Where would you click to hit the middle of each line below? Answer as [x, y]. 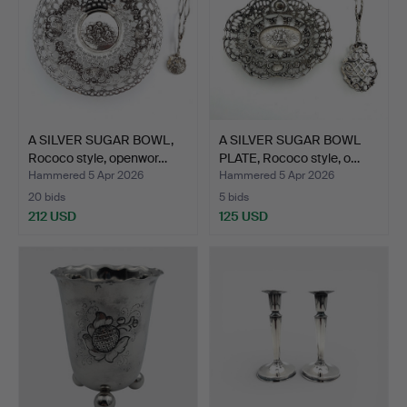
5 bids [234, 198]
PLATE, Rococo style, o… [289, 159]
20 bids [47, 198]
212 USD [52, 217]
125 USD [243, 217]
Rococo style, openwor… [98, 159]
